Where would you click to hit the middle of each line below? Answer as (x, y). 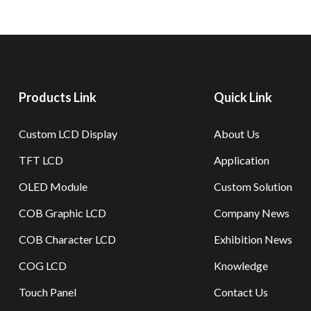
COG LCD (43, 266)
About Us (236, 134)
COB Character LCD (68, 239)
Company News (251, 213)
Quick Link (243, 97)
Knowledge (241, 266)
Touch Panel (48, 292)
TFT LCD (41, 160)
